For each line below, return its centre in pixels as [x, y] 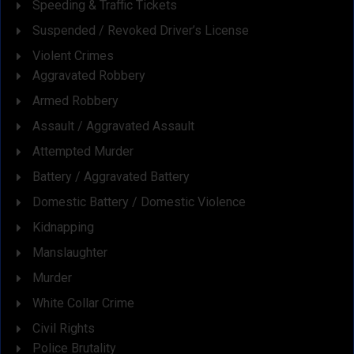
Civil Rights [64, 328]
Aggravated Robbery [89, 75]
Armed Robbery [75, 100]
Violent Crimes [73, 55]
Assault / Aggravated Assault [113, 126]
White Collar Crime [83, 303]
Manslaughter [70, 252]
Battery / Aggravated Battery [111, 176]
